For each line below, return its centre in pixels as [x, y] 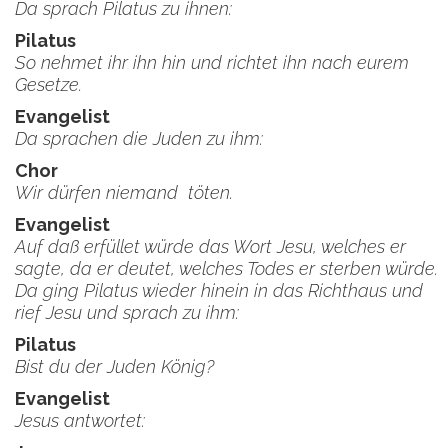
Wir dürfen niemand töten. [124, 192]
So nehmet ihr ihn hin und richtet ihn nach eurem [212, 62]
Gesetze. [48, 84]
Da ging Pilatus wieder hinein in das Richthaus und [219, 290]
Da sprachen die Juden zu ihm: [144, 138]
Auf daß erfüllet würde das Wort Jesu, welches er [210, 246]
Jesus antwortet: [80, 420]
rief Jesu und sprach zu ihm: [127, 312]
